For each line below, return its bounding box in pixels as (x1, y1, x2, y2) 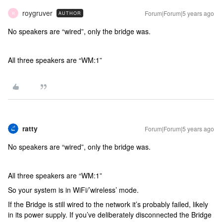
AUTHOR (58, 10, 81, 16)
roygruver (22, 8, 53, 18)
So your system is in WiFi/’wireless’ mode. (8, 185, 139, 195)
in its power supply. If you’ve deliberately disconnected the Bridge (8, 210, 212, 220)
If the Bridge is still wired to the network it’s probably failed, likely (8, 199, 208, 209)
